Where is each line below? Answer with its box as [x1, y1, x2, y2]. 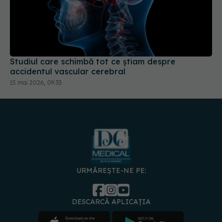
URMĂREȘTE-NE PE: [76, 166, 146, 175]
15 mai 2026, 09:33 [10, 78, 61, 86]
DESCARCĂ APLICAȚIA [71, 197, 151, 207]
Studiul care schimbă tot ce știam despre [10, 56, 175, 66]
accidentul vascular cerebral [10, 66, 125, 76]
